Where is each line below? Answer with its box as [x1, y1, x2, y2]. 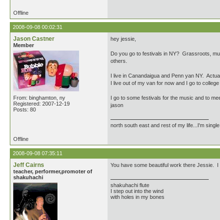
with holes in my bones [110, 194, 165, 200]
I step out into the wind [110, 188, 164, 194]
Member [13, 42, 34, 48]
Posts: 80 [13, 107, 36, 112]
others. [110, 58, 127, 64]
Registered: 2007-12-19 [13, 101, 70, 107]
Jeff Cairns [13, 162, 44, 168]
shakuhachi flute [110, 182, 149, 188]
